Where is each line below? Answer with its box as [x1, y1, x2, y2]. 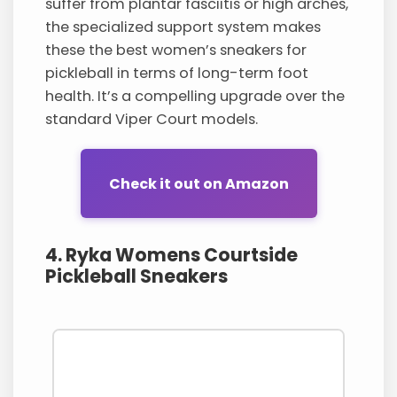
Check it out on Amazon [108, 173, 289, 194]
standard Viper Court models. [45, 109, 259, 130]
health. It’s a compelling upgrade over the [45, 86, 346, 107]
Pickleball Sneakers [45, 263, 229, 290]
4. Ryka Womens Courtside [45, 242, 299, 269]
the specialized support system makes [45, 17, 322, 38]
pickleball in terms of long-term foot [45, 63, 309, 84]
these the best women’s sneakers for [45, 40, 307, 61]
